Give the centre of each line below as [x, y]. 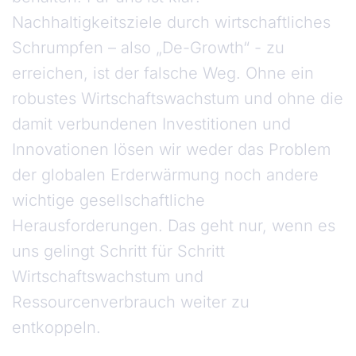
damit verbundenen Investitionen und [151, 124]
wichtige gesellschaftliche [108, 201]
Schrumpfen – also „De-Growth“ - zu [148, 48]
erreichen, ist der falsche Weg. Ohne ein [163, 74]
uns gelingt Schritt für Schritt [118, 252]
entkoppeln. [59, 328]
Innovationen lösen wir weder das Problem [171, 150]
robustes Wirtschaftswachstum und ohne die [178, 99]
